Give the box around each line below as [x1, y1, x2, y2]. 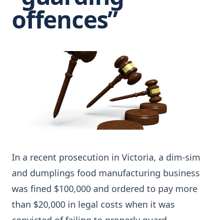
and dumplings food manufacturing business [12, 167, 200, 179]
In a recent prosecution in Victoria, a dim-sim [12, 151, 200, 163]
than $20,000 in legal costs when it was [12, 198, 175, 210]
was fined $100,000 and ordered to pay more [12, 183, 197, 194]
